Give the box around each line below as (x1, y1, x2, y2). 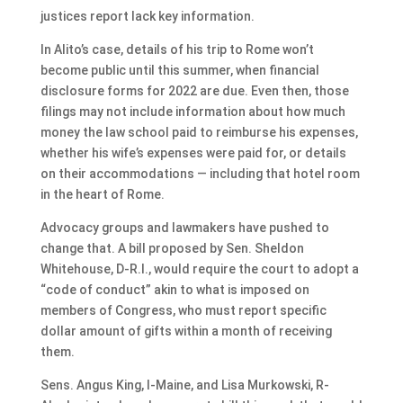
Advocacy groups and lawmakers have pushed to (40, 219, 329, 235)
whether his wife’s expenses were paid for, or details (40, 145, 346, 160)
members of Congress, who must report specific (40, 302, 327, 318)
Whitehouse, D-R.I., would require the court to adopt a (40, 261, 359, 276)
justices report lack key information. (40, 8, 255, 23)
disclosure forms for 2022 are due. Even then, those (40, 83, 349, 98)
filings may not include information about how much (40, 103, 345, 119)
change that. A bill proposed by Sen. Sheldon (40, 240, 304, 255)
